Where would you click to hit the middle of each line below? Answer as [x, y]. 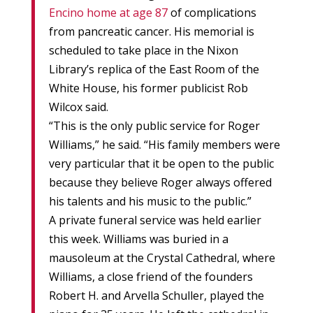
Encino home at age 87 [108, 13]
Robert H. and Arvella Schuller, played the [156, 296]
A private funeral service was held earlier [155, 220]
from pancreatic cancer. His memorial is [151, 32]
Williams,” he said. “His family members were [164, 145]
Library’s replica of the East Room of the [154, 70]
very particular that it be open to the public [161, 164]
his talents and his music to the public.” [150, 202]
